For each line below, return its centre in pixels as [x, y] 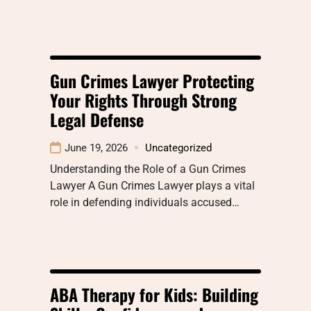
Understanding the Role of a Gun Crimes [148, 169]
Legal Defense [97, 119]
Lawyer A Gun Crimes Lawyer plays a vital [152, 185]
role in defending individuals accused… [145, 202]
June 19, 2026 [96, 148]
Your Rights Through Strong [143, 100]
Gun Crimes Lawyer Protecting [152, 80]
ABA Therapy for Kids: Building [154, 294]
